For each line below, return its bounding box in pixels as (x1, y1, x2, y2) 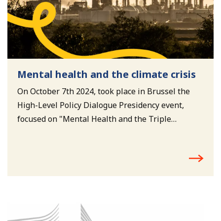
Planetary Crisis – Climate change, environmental (17, 127, 201, 138)
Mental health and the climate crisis (17, 67, 196, 81)
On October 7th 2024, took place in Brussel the (17, 85, 190, 97)
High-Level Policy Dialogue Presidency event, (17, 99, 184, 110)
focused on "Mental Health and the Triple (17, 113, 171, 124)
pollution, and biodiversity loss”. (17, 141, 136, 152)
